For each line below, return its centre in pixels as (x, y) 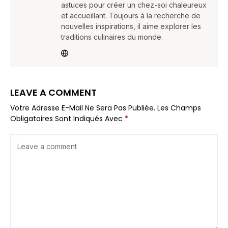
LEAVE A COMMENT (53, 92)
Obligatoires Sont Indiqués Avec (67, 118)
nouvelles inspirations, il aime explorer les (131, 26)
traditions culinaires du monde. (112, 37)
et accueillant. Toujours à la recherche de (131, 15)
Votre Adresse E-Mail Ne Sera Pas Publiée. (83, 108)
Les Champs (179, 108)
